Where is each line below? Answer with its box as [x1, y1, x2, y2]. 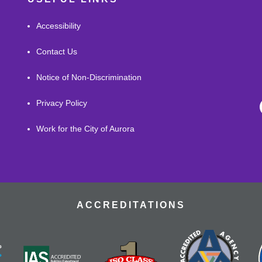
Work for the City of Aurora [36, 123, 135, 133]
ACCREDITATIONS [77, 199, 185, 210]
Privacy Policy [36, 98, 88, 108]
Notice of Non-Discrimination [36, 72, 142, 82]
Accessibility [36, 20, 81, 30]
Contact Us [36, 46, 78, 56]
